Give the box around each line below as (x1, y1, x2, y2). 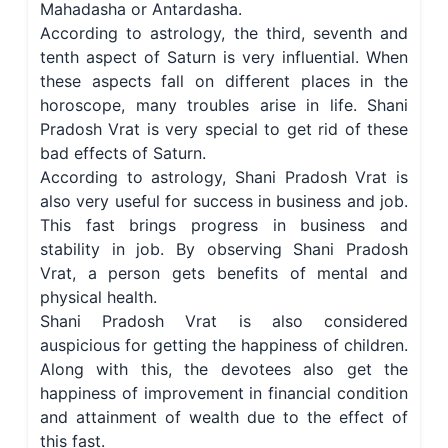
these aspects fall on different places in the (40, 71, 408, 92)
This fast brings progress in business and (40, 215, 408, 236)
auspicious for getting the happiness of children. (40, 335, 408, 356)
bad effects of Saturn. (40, 143, 206, 164)
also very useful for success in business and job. (40, 191, 408, 212)
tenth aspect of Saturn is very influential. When (40, 47, 408, 68)
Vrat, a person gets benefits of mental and (40, 263, 408, 284)
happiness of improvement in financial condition (40, 383, 408, 404)
